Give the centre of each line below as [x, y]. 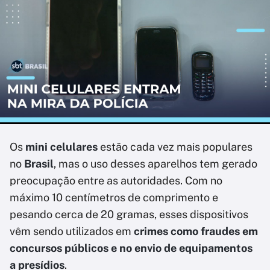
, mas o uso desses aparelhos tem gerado [155, 164]
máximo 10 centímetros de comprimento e [114, 197]
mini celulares [61, 147]
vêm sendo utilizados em [72, 231]
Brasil [39, 164]
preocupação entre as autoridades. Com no [116, 181]
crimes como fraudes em [196, 231]
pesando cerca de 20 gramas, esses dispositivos [129, 214]
